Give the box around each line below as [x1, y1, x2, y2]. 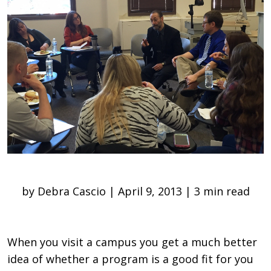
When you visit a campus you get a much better [7, 234, 257, 249]
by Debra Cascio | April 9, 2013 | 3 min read [21, 183, 250, 198]
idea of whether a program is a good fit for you [7, 251, 253, 266]
